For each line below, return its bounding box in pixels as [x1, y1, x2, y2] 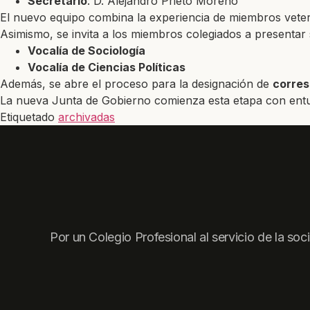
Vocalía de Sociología [28, 43, 145, 57]
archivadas [58, 109, 115, 124]
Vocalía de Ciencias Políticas [28, 60, 185, 74]
